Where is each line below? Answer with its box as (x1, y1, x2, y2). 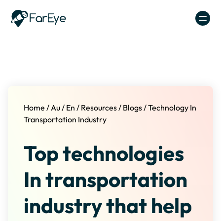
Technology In (148, 103, 196, 113)
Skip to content (110, 5, 171, 17)
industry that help (24, 192, 192, 219)
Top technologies (24, 140, 184, 167)
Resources (81, 103, 117, 113)
